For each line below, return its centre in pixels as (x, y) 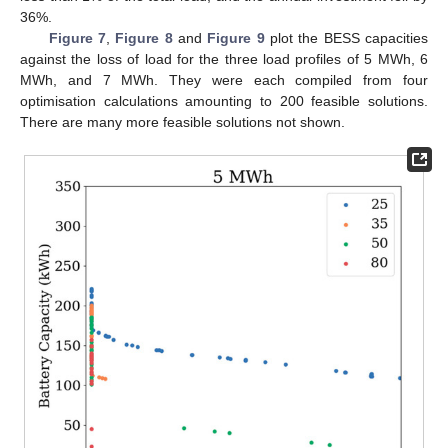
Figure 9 (236, 37)
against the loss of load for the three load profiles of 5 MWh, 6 (224, 58)
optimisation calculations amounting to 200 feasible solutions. (224, 100)
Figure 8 (144, 37)
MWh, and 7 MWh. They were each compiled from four (224, 79)
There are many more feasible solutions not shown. (182, 121)
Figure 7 (77, 37)
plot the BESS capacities (346, 37)
